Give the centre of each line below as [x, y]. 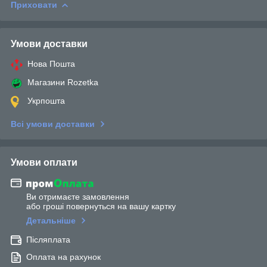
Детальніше [51, 221]
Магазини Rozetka [63, 82]
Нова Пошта [51, 63]
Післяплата [48, 240]
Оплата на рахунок [63, 257]
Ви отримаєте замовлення [78, 197]
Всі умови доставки [53, 124]
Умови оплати [44, 162]
